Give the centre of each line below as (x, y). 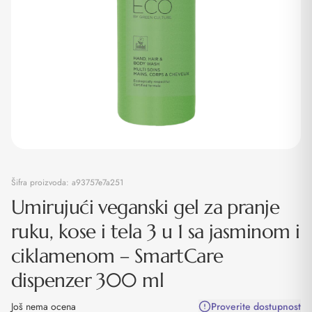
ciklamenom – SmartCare (117, 256)
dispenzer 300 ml (88, 280)
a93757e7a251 (97, 182)
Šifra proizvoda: (41, 182)
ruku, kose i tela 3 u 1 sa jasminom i (156, 232)
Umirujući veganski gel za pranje (146, 207)
